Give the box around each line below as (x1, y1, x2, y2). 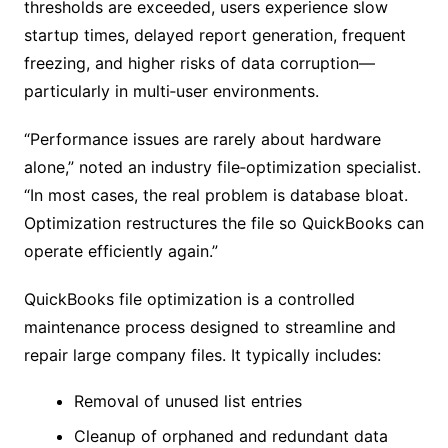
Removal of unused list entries (73, 391, 302, 411)
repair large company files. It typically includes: (23, 345, 381, 365)
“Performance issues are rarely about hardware (23, 129, 381, 149)
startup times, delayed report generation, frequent (23, 25, 406, 45)
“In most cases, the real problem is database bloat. (23, 185, 408, 205)
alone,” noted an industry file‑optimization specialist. (23, 157, 421, 177)
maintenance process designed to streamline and (23, 317, 396, 337)
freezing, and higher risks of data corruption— (23, 53, 375, 73)
